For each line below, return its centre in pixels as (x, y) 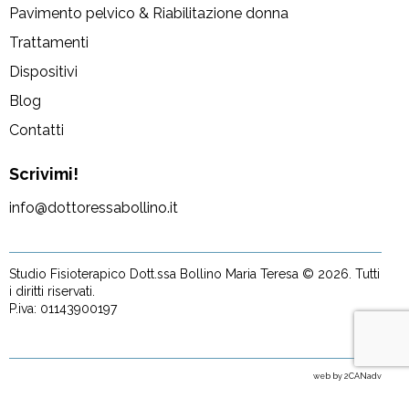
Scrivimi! (44, 173)
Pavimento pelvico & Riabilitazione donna (149, 13)
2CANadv (363, 377)
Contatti (37, 130)
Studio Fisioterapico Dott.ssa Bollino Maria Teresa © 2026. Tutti (194, 274)
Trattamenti (49, 42)
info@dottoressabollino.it (94, 208)
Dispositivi (43, 71)
